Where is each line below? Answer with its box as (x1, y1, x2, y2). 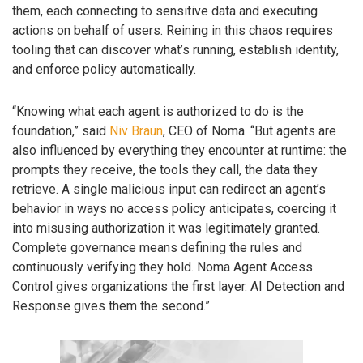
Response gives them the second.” (12, 298, 210, 314)
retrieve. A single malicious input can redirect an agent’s (12, 181, 326, 198)
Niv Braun (109, 123, 163, 139)
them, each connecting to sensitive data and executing (12, 2, 318, 19)
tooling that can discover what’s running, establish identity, (12, 41, 339, 58)
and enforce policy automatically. (12, 61, 196, 77)
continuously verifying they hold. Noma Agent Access (12, 259, 313, 275)
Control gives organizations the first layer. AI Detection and (12, 279, 344, 295)
